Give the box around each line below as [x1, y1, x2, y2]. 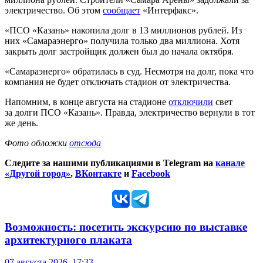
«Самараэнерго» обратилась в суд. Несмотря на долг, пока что [5, 66, 254, 76]
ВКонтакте [75, 168, 122, 178]
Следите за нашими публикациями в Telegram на [5, 157, 215, 168]
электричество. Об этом [5, 5, 103, 15]
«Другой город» [5, 168, 70, 178]
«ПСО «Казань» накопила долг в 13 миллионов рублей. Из [5, 25, 242, 35]
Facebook [131, 168, 170, 178]
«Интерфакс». [140, 5, 198, 15]
